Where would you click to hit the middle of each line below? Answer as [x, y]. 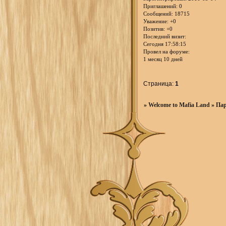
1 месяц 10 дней [163, 59]
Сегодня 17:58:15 [165, 44]
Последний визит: [165, 37]
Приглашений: [160, 6]
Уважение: [156, 21]
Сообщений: [158, 14]
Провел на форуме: [166, 52]
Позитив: [154, 29]
